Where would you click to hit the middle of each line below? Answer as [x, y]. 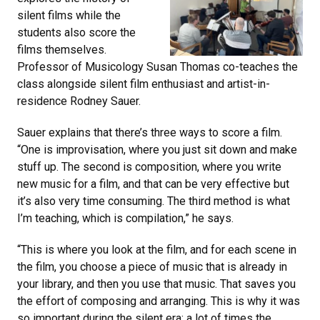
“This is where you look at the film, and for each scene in [157, 250]
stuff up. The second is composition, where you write [149, 167]
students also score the [76, 32]
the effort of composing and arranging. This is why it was [159, 301]
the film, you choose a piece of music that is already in [152, 267]
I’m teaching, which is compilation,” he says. [128, 218]
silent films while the [69, 15]
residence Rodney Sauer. [80, 101]
